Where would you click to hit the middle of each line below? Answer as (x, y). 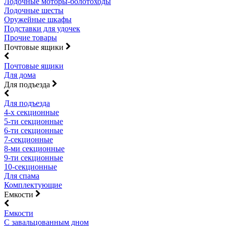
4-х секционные (32, 112)
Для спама (22, 176)
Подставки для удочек (42, 29)
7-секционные (29, 139)
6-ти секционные (34, 130)
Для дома (20, 75)
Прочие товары (31, 38)
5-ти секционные (34, 121)
